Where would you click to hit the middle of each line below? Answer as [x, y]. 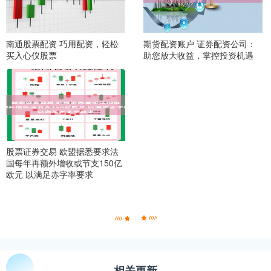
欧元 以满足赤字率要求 [50, 175]
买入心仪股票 [31, 55]
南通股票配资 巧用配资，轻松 [62, 43]
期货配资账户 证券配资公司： [199, 43]
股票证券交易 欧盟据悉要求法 [62, 152]
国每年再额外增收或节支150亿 [64, 163]
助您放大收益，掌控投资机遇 [198, 55]
